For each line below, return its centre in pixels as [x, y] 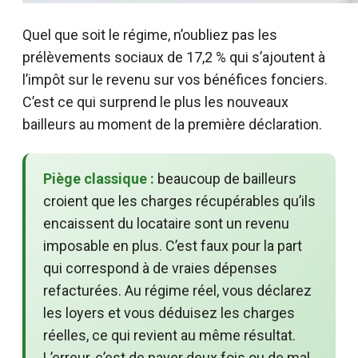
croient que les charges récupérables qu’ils [179, 201]
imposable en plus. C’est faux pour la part [173, 245]
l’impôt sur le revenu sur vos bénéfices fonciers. [175, 79]
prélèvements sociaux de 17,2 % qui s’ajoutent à [174, 57]
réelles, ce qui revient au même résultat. [169, 335]
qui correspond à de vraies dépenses [160, 268]
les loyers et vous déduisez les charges [169, 312]
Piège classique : [99, 178]
